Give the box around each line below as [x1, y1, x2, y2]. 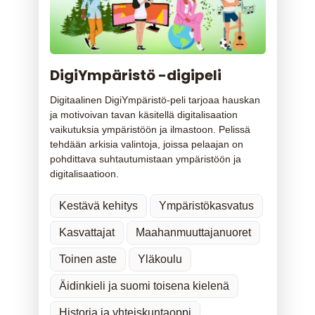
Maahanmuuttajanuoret [135, 226, 251, 238]
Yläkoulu [137, 252, 182, 265]
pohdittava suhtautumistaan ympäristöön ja [49, 153, 241, 165]
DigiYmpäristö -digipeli [49, 65, 221, 85]
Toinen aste [58, 252, 117, 265]
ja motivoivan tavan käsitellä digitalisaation [49, 108, 238, 120]
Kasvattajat [58, 226, 115, 238]
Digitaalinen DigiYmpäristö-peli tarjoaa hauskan [49, 94, 260, 105]
